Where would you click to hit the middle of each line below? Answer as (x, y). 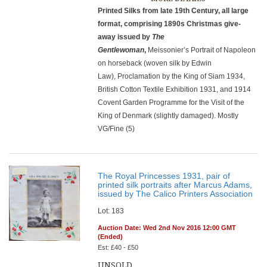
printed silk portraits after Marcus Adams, (175, 185)
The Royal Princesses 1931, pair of (164, 176)
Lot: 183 (111, 211)
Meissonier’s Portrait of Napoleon (202, 50)
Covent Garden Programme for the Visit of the (171, 103)
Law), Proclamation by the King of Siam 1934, (172, 76)
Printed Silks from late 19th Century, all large (173, 11)
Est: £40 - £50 (118, 247)
